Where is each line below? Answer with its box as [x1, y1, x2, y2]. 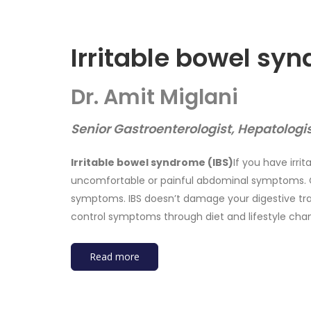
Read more [90, 250, 140, 264]
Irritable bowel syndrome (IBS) [71, 155, 233, 170]
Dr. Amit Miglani [71, 83, 238, 112]
